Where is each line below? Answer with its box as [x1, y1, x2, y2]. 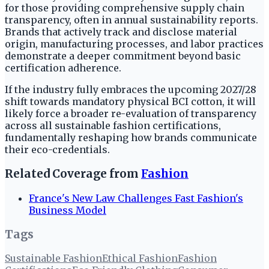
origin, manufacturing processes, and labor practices [5, 38, 264, 50]
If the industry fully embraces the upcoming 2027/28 [5, 83, 256, 96]
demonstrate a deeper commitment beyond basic [5, 50, 241, 62]
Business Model [29, 204, 106, 216]
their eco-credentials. [5, 144, 110, 156]
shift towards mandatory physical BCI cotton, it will [5, 95, 256, 108]
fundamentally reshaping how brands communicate [5, 131, 257, 144]
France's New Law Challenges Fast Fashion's [29, 192, 243, 204]
